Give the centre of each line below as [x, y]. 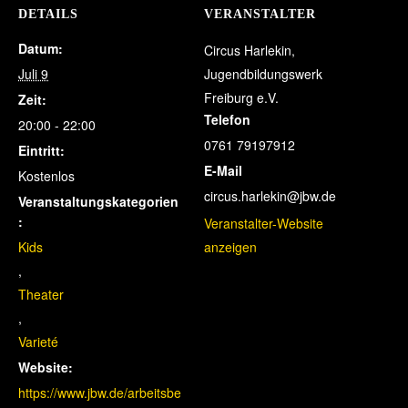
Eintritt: [41, 150]
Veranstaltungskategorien [98, 201]
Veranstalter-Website [264, 223]
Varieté [38, 342]
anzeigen [230, 247]
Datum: [41, 48]
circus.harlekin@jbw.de [270, 196]
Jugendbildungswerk [263, 74]
